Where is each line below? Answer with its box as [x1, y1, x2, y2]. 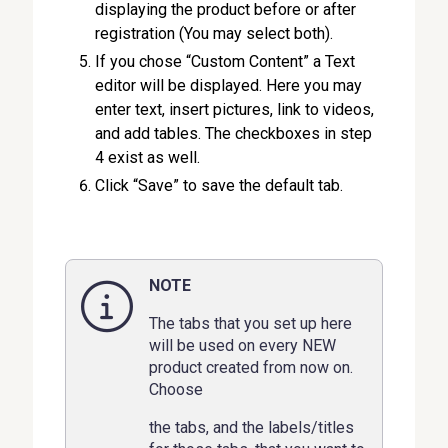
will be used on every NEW [149, 335, 337, 355]
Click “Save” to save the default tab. [95, 175, 344, 195]
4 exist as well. [95, 147, 201, 167]
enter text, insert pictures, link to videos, [95, 99, 375, 119]
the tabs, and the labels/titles [149, 417, 355, 437]
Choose [149, 379, 204, 399]
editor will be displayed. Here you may [95, 75, 363, 95]
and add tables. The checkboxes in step [95, 123, 373, 143]
